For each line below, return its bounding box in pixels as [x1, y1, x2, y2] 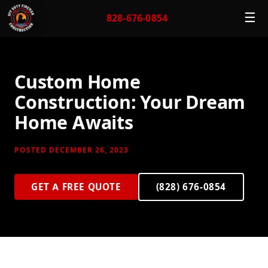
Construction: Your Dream [14, 92, 246, 113]
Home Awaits [14, 112, 133, 133]
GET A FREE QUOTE [31, 181, 121, 193]
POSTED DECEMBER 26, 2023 [14, 145, 129, 155]
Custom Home [14, 71, 141, 93]
